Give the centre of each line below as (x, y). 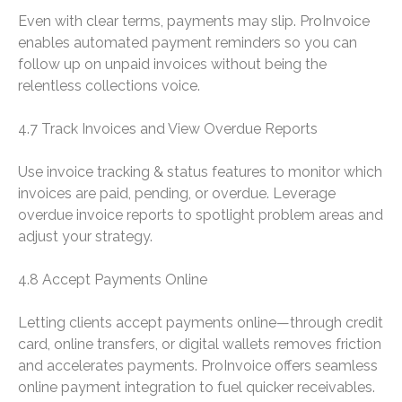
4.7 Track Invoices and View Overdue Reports (168, 129)
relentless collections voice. (109, 86)
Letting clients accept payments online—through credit (201, 323)
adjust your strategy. (85, 237)
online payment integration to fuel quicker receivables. (197, 388)
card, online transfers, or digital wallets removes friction (200, 345)
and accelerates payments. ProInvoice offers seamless (198, 366)
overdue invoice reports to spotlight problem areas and (201, 215)
